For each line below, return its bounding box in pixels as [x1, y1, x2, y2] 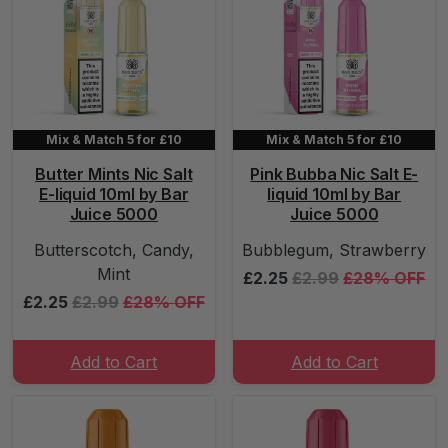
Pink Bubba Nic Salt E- [250, 164, 419, 184]
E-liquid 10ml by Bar [39, 184, 189, 204]
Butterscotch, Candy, [33, 240, 194, 260]
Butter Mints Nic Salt [35, 164, 193, 184]
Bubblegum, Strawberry [242, 240, 427, 260]
